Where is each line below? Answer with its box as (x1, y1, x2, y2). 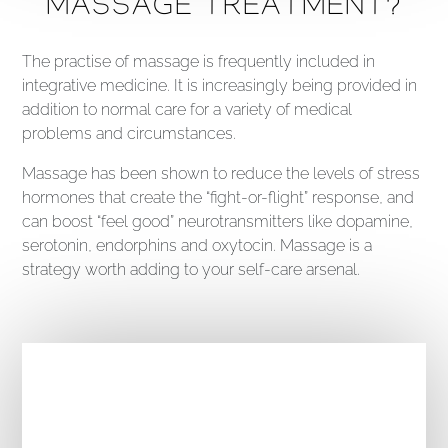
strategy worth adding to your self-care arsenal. (22, 260, 361, 280)
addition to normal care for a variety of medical (22, 100, 353, 120)
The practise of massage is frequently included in (22, 52, 376, 72)
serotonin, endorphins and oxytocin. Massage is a (22, 236, 373, 256)
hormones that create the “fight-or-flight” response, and (22, 188, 415, 208)
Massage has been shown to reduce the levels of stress (22, 164, 421, 184)
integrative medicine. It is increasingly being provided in (22, 76, 418, 96)
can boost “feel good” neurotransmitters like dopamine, (22, 212, 414, 232)
